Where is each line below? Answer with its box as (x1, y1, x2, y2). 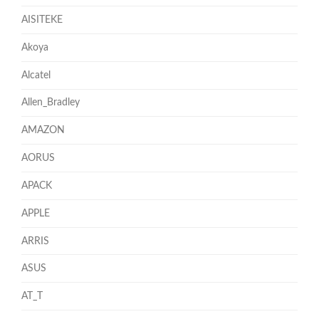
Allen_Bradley (21, 98, 80, 108)
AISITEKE (21, 15, 63, 26)
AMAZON (21, 125, 65, 136)
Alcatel (21, 70, 51, 80)
